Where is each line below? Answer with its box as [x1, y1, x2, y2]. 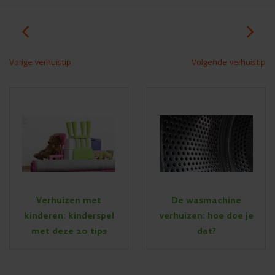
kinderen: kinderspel [23, 211, 114, 222]
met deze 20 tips [31, 226, 107, 238]
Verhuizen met [36, 195, 101, 207]
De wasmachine [171, 195, 241, 207]
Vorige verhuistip [9, 56, 71, 68]
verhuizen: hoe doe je [159, 211, 254, 222]
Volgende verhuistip [192, 56, 266, 68]
